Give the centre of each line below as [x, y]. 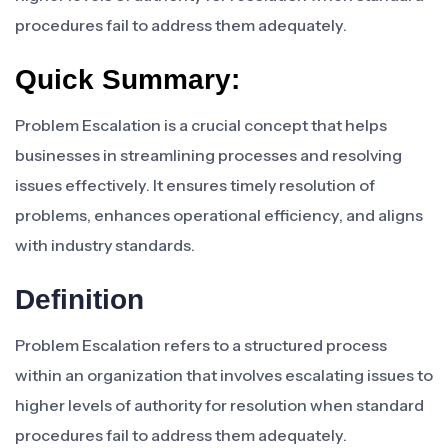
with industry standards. [105, 245]
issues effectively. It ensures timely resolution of [195, 185]
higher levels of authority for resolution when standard [219, 405]
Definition [79, 299]
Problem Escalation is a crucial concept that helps [201, 125]
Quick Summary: [127, 79]
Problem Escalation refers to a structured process [201, 345]
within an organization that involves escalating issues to [224, 375]
